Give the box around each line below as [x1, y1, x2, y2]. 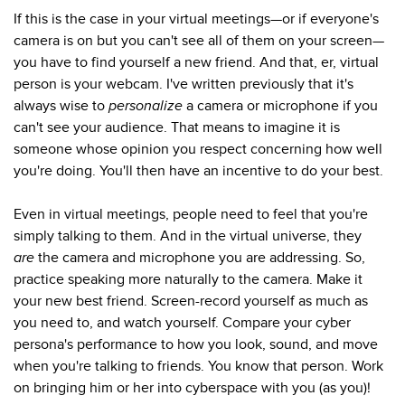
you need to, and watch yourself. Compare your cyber [14, 313, 351, 332]
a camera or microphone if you [183, 96, 378, 115]
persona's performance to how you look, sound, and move [14, 334, 378, 353]
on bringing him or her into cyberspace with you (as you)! [14, 378, 371, 397]
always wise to [14, 96, 108, 115]
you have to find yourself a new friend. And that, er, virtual [14, 52, 379, 71]
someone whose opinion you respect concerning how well [14, 139, 382, 158]
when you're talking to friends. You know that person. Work [14, 356, 383, 375]
